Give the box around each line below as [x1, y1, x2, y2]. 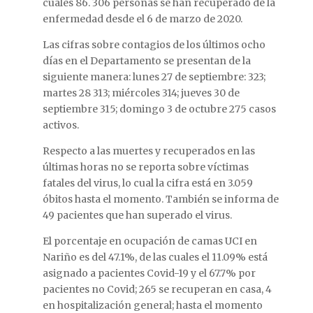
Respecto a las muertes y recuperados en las [42, 145, 255, 158]
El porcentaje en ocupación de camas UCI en [42, 235, 257, 248]
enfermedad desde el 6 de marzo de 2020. [42, 13, 242, 26]
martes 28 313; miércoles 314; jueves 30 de [42, 87, 240, 100]
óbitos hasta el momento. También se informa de [42, 193, 279, 206]
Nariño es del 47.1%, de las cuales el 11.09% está [42, 251, 268, 264]
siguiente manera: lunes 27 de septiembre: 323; [42, 71, 265, 84]
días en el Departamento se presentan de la [42, 54, 251, 68]
